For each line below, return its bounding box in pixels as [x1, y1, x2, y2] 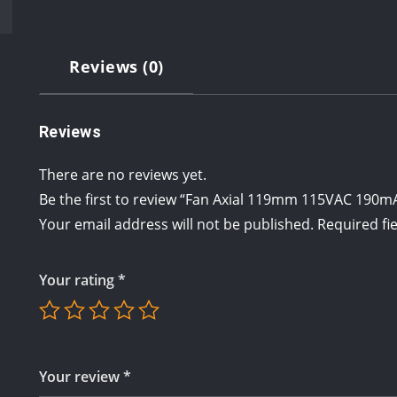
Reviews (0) [69, 55, 164, 78]
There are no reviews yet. [39, 164, 206, 184]
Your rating [39, 269, 118, 290]
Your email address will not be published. [39, 214, 314, 234]
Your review [39, 366, 123, 386]
